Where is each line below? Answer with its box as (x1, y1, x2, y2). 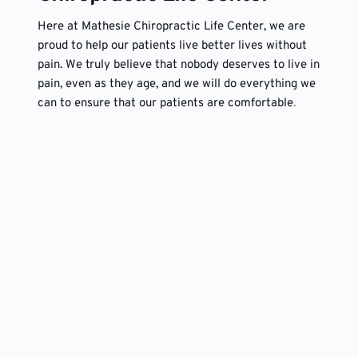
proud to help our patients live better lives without (37, 38, 307, 54)
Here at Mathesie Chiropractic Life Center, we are (37, 19, 305, 35)
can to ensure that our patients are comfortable (37, 96, 293, 112)
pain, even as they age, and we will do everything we (37, 77, 316, 93)
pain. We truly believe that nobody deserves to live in (37, 58, 320, 74)
